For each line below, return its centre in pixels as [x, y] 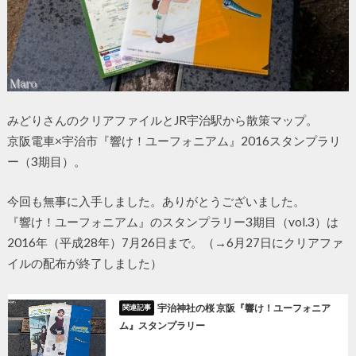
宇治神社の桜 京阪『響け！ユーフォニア [244, 308]
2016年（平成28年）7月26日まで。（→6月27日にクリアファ [175, 243]
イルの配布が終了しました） [84, 263]
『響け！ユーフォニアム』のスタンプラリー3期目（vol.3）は [172, 222]
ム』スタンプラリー [162, 325]
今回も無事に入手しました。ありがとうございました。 [156, 201]
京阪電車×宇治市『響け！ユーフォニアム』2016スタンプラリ [174, 140]
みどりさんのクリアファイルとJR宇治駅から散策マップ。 [162, 120]
